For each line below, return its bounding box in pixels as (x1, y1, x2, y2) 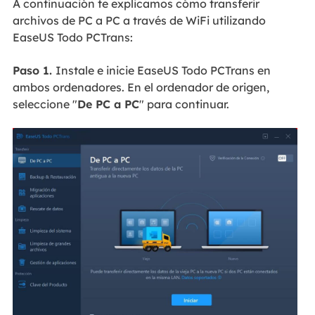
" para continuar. (139, 96, 229, 111)
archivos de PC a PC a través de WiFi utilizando (12, 13, 266, 28)
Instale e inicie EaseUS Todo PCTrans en (55, 63, 271, 77)
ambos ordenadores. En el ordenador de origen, (12, 79, 269, 94)
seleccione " (12, 96, 77, 111)
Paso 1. (12, 63, 56, 77)
